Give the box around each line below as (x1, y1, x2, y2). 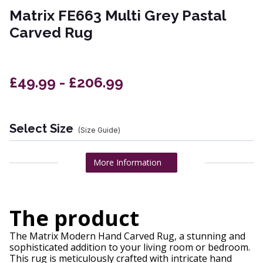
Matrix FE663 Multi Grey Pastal (9, 7, 225, 25)
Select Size (9, 122, 73, 136)
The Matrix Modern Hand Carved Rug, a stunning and (9, 230, 245, 243)
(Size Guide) (78, 126, 120, 135)
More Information (93, 157, 161, 168)
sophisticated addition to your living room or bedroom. (9, 241, 250, 254)
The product (9, 204, 139, 233)
